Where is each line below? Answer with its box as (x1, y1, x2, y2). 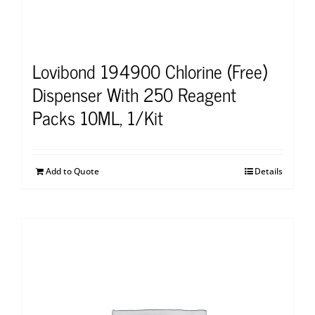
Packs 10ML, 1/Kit (32, 101, 163, 132)
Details (255, 165, 283, 177)
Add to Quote (46, 165, 99, 177)
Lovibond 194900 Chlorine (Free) (32, 55, 267, 86)
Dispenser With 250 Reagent (32, 78, 236, 109)
